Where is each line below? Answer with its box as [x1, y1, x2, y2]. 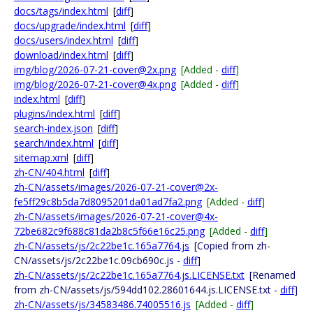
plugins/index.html [14, 107, 95, 120]
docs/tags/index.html [14, 4, 108, 17]
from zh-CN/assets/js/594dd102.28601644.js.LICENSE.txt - [14, 283, 280, 296]
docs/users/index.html [14, 34, 113, 47]
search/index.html [14, 136, 94, 150]
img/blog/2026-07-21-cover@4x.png [14, 78, 176, 91]
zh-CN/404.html [14, 166, 85, 179]
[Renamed [249, 268, 296, 282]
